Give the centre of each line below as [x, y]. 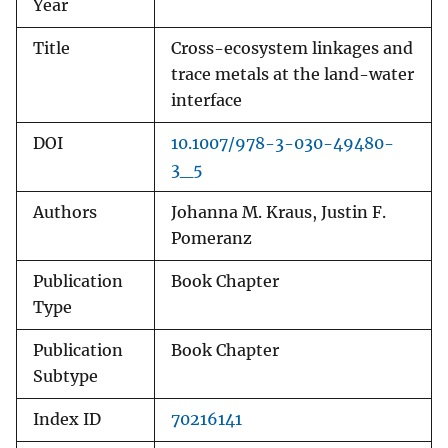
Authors [65, 213]
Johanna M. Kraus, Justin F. [278, 213]
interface [206, 101]
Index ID [67, 420]
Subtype [65, 377]
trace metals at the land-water [292, 75]
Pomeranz [211, 239]
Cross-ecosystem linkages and [292, 49]
